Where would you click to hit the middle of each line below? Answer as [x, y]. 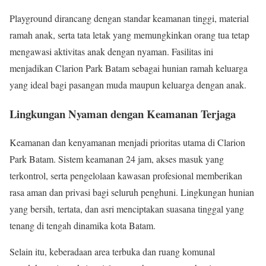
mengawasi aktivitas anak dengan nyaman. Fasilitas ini [111, 52]
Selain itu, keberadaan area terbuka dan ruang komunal [112, 252]
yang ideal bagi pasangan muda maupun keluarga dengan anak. [128, 85]
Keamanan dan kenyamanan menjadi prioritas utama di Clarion [127, 142]
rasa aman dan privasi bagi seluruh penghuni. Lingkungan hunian [132, 192]
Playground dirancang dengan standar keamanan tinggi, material [129, 18]
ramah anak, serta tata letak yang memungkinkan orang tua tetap [129, 35]
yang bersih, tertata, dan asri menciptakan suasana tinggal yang [127, 209]
